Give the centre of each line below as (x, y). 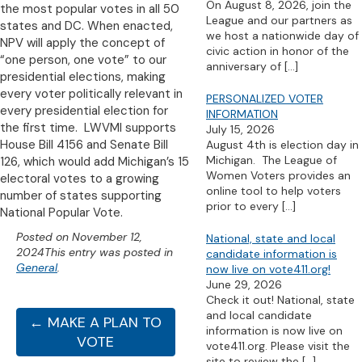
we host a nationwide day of (282, 36)
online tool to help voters (274, 191)
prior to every (244, 206)
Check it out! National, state (280, 300)
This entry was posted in (109, 252)
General (37, 267)
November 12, (107, 237)
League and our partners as (279, 20)
